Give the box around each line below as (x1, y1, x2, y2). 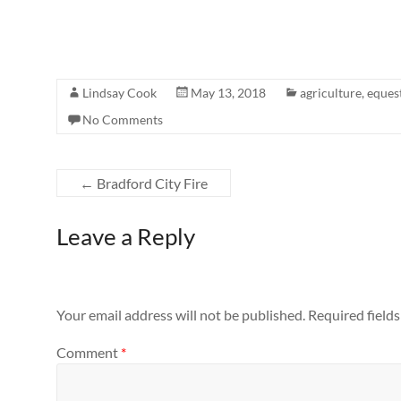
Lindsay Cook (82, 85, 157, 100)
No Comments (82, 112, 163, 127)
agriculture (300, 85, 362, 100)
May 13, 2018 (191, 85, 266, 100)
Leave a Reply (56, 222, 195, 251)
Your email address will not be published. (56, 306, 305, 324)
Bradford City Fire (94, 175, 208, 192)
